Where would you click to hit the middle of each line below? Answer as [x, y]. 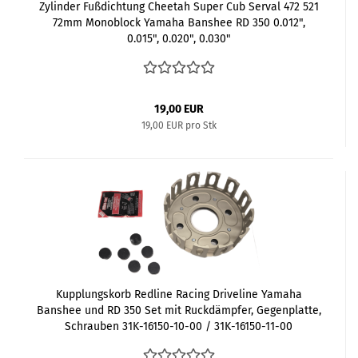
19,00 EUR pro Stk [179, 125]
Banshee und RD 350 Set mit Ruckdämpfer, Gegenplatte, [179, 310]
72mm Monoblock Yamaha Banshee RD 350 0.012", [179, 22]
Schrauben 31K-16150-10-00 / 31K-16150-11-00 [179, 326]
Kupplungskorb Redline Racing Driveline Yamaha [179, 294]
